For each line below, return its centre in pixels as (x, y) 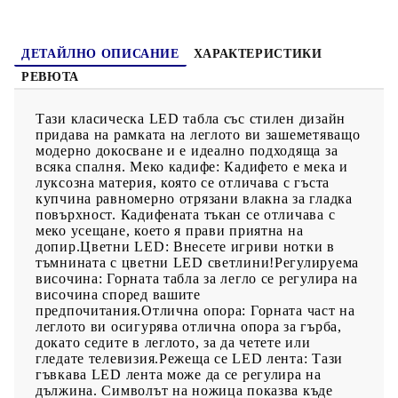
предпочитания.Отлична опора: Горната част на (195, 310)
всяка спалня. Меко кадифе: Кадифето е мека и (192, 166)
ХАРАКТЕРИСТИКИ (258, 53)
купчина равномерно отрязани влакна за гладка (194, 198)
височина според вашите (118, 294)
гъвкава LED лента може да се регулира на (179, 374)
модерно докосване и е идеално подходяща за (187, 150)
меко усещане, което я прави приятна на (170, 230)
